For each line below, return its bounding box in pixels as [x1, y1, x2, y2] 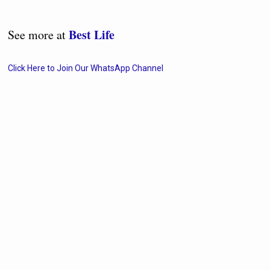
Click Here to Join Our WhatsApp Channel [8, 63, 164, 74]
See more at [8, 27, 69, 43]
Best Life [69, 26, 115, 44]
